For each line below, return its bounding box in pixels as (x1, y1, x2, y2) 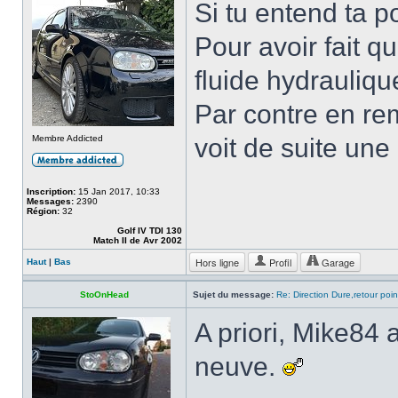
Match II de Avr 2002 (93, 235, 182, 245)
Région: (27, 206, 60, 216)
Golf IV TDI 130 (117, 226, 182, 235)
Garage (319, 255, 354, 269)
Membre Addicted (32, 133, 103, 143)
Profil (267, 255, 291, 269)
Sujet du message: (193, 290, 274, 299)
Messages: (27, 196, 74, 206)
